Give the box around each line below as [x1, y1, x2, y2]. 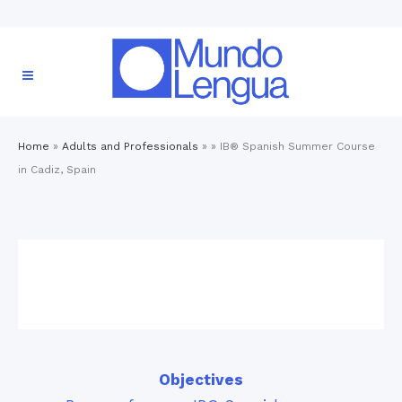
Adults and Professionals [62, 140, 198, 153]
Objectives [159, 371, 243, 389]
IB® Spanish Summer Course [220, 140, 375, 153]
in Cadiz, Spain [18, 163, 96, 176]
